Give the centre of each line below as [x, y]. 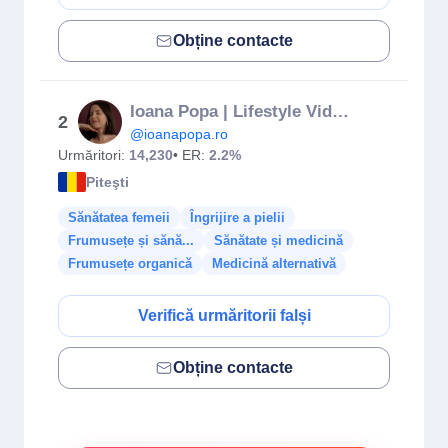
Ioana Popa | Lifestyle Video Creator [340, 111]
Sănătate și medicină [278, 240]
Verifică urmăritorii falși [224, 315]
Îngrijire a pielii [237, 217]
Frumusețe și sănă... [131, 240]
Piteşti [107, 181]
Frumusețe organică [130, 263]
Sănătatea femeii [119, 217]
